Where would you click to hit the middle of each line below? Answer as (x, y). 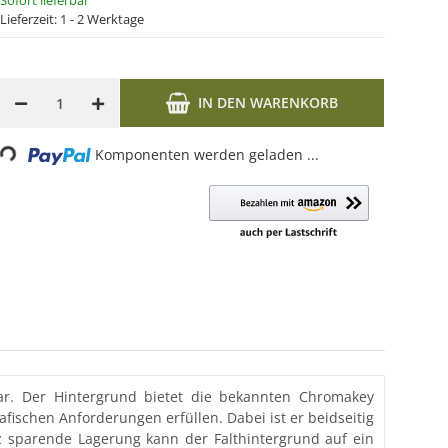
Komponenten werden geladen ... (207, 154)
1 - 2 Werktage (102, 19)
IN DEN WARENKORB (268, 102)
